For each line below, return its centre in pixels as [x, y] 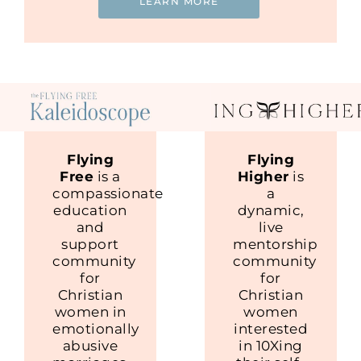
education [90, 210]
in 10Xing [271, 345]
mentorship [275, 244]
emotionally [96, 328]
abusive [90, 345]
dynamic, [271, 210]
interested [271, 328]
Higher [263, 176]
